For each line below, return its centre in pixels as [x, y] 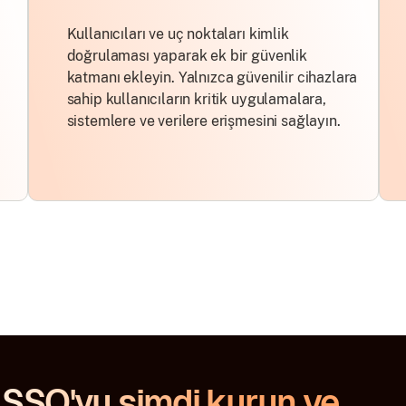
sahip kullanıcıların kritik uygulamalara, [196, 99]
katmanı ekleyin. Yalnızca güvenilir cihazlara [212, 77]
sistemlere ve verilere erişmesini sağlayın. [203, 121]
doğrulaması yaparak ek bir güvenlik [187, 56]
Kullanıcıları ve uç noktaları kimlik [178, 34]
